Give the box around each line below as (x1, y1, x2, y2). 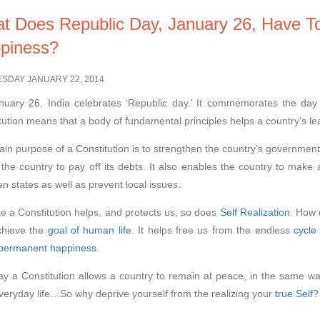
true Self (274, 287, 313, 299)
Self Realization (219, 206, 290, 218)
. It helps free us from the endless (131, 224, 294, 236)
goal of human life (47, 224, 131, 236)
